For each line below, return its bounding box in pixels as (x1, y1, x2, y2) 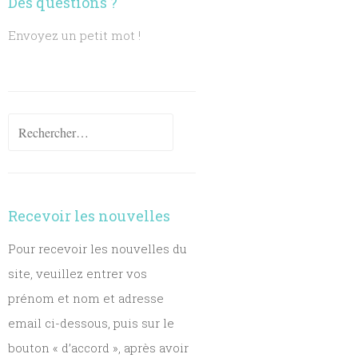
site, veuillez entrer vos (8, 265, 148, 281)
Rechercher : (7, 117, 82, 133)
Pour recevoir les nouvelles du (8, 241, 188, 257)
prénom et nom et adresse (8, 290, 165, 306)
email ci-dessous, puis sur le (8, 315, 175, 331)
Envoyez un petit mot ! (8, 27, 141, 43)
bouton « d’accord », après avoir (8, 340, 189, 356)
